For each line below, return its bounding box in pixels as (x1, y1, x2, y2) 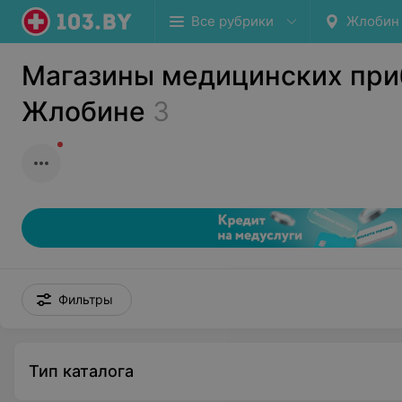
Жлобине (22, 95, 145, 127)
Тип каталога (29, 362, 134, 380)
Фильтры (58, 292, 113, 307)
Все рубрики (191, 13, 274, 30)
